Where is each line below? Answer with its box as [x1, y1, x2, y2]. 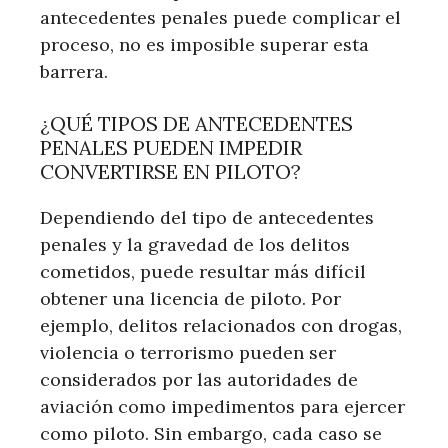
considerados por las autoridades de [40, 367, 358, 391]
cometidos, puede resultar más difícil [40, 259, 366, 283]
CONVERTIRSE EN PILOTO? [40, 158, 301, 184]
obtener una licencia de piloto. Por [40, 286, 341, 310]
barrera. [40, 59, 108, 83]
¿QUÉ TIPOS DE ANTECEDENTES [40, 110, 353, 136]
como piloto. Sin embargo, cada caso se [40, 421, 382, 445]
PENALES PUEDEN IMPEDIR [40, 134, 302, 160]
